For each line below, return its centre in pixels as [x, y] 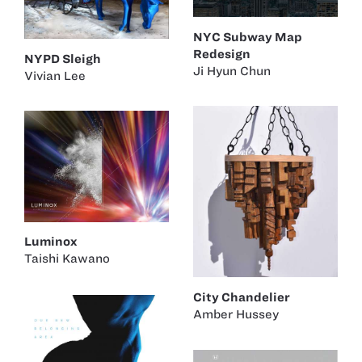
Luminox [51, 242]
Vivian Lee [55, 76]
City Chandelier [242, 297]
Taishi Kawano [67, 259]
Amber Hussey [236, 314]
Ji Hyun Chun [232, 71]
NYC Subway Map [248, 37]
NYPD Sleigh [63, 59]
